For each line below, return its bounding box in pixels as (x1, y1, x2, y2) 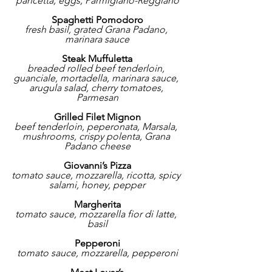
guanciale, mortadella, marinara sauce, (13, 72, 181, 84)
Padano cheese (64, 140, 131, 152)
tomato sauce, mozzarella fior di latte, (15, 208, 179, 220)
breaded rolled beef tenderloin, (27, 63, 167, 75)
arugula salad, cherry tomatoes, (29, 82, 166, 94)
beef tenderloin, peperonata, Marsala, (15, 121, 180, 133)
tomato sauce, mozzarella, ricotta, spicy (12, 169, 183, 182)
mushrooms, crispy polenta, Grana (22, 131, 172, 143)
